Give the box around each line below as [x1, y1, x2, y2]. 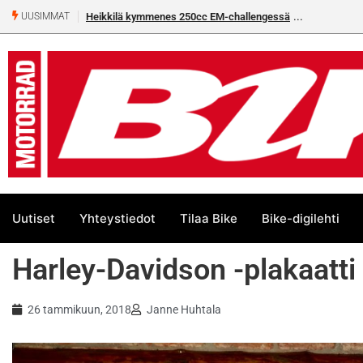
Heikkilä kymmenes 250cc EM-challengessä [50, 11, 255, 23]
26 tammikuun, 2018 [28, 303, 131, 317]
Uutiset [12, 210, 55, 226]
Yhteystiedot [79, 210, 156, 226]
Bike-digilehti [262, 210, 340, 226]
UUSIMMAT [19, 11, 70, 23]
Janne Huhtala [147, 303, 221, 317]
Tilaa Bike [180, 210, 237, 226]
